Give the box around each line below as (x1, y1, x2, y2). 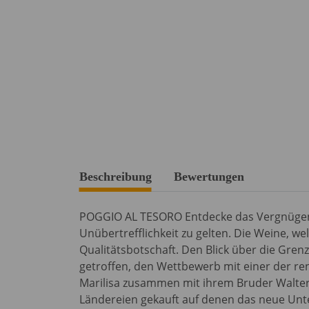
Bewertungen (173, 170, 244, 184)
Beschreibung (79, 170, 152, 184)
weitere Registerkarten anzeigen (78, 162, 246, 178)
